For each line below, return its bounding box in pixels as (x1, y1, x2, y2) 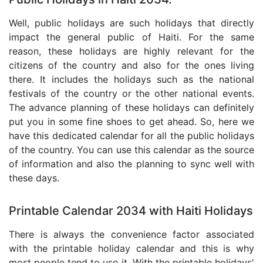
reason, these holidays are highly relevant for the (9, 45, 254, 57)
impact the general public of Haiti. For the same (9, 31, 254, 43)
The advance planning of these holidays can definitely (9, 101, 254, 113)
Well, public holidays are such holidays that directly (9, 16, 254, 29)
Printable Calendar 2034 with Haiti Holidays (9, 203, 253, 218)
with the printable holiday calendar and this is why (9, 242, 254, 254)
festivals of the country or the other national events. (9, 87, 254, 99)
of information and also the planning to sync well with (9, 157, 254, 170)
